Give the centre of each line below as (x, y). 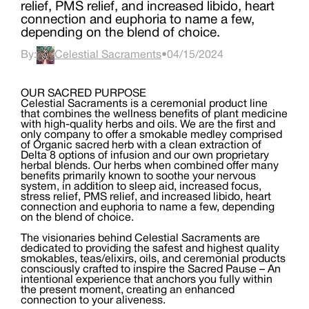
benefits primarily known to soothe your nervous (138, 177)
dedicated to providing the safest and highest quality (150, 249)
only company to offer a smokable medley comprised (151, 135)
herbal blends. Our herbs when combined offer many (150, 166)
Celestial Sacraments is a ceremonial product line (144, 104)
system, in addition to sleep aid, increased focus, (141, 187)
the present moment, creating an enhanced (128, 290)
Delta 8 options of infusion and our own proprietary (145, 156)
